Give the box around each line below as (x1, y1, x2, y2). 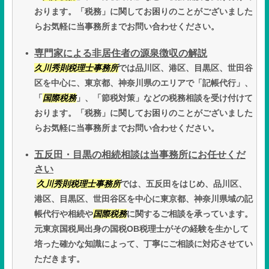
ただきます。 (34, 254, 85, 264)
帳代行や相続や (34, 209, 93, 219)
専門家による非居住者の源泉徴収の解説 (34, 48, 207, 59)
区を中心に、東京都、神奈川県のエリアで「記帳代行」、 (34, 78, 253, 88)
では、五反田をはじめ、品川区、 (121, 179, 247, 189)
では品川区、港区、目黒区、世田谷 (118, 63, 253, 73)
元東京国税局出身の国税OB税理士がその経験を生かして (34, 224, 249, 234)
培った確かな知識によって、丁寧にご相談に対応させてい (34, 239, 253, 249)
